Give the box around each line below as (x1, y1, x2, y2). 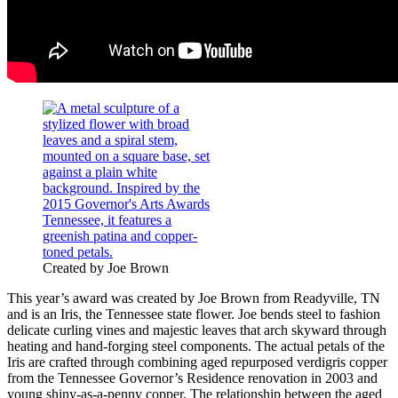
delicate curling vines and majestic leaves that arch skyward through (7, 322, 386, 338)
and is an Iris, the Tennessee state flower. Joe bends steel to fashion (7, 306, 380, 322)
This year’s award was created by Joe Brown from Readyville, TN (7, 290, 380, 306)
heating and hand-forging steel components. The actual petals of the (7, 338, 385, 354)
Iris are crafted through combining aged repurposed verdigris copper (7, 354, 387, 370)
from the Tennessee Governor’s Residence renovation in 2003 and (7, 370, 378, 386)
